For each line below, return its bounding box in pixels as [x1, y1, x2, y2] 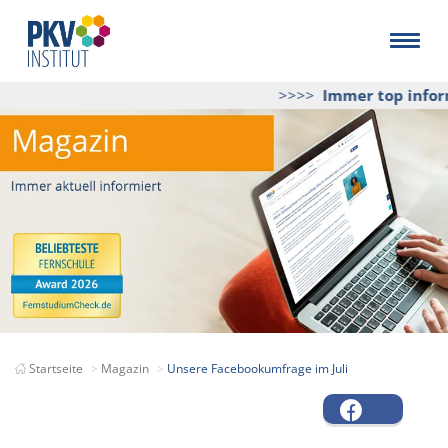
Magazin [101, 359, 149, 377]
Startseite [29, 359, 83, 377]
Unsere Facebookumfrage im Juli [167, 359, 348, 377]
